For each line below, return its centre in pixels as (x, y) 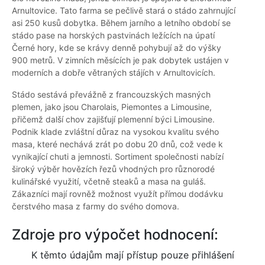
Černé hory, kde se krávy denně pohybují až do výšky (117, 48)
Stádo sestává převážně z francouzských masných (111, 95)
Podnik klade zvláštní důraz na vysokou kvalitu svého (115, 132)
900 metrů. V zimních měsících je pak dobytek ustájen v (120, 60)
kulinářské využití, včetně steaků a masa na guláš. (109, 182)
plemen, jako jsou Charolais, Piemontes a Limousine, (112, 107)
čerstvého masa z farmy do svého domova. (96, 206)
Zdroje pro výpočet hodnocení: (115, 235)
